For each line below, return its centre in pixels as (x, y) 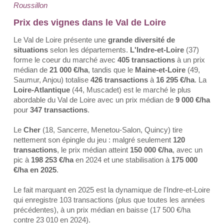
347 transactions (59, 110)
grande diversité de (141, 40)
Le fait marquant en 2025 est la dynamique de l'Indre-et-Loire (112, 190)
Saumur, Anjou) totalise (52, 80)
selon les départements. (89, 50)
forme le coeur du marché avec (65, 60)
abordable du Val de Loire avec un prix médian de (94, 100)
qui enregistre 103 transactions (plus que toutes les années (109, 200)
